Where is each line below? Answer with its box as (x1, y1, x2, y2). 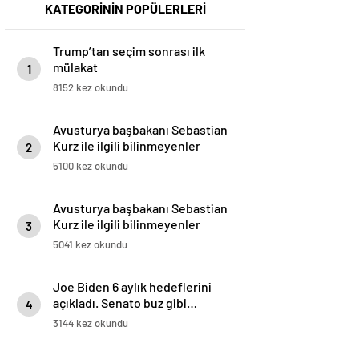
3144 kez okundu (53, 317, 128, 330)
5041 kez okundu (53, 238, 127, 252)
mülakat (53, 59, 98, 75)
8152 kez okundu (53, 81, 128, 95)
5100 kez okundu (53, 159, 128, 173)
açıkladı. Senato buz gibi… (53, 295, 197, 311)
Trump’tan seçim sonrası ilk (53, 43, 205, 59)
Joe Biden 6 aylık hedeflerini (53, 279, 212, 295)
